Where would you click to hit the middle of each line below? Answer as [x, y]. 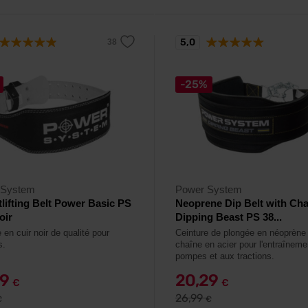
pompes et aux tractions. [225, 256]
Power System [209, 189]
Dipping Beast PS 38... [229, 217]
